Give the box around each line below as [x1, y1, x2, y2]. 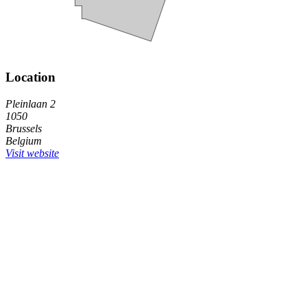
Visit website [5, 147, 59, 159]
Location [5, 69, 56, 84]
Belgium [5, 134, 42, 147]
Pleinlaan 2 [5, 97, 56, 110]
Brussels [5, 122, 42, 134]
